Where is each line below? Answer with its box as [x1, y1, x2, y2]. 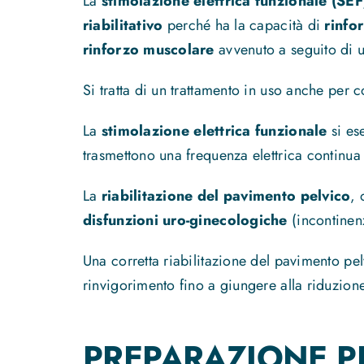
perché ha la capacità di [162, 14, 325, 36]
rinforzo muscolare [82, 38, 214, 60]
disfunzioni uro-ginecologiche [82, 209, 288, 231]
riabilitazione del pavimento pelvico [101, 184, 351, 206]
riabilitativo [82, 14, 163, 36]
